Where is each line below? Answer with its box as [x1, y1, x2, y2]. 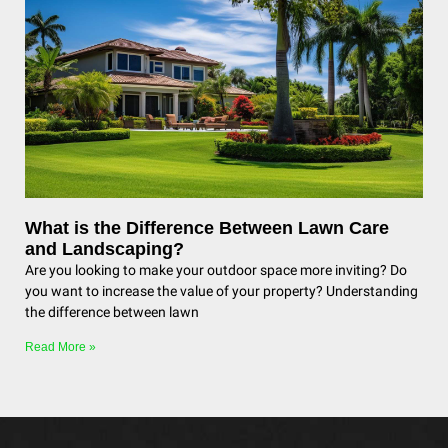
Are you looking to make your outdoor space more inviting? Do [25, 262, 407, 278]
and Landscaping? [25, 239, 184, 259]
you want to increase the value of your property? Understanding [25, 283, 418, 299]
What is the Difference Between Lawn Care [25, 218, 389, 238]
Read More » [25, 340, 96, 354]
